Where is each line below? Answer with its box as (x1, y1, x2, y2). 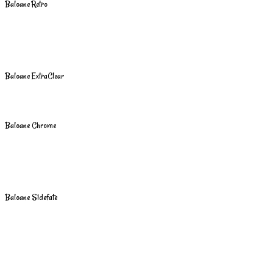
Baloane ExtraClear (5, 70, 64, 82)
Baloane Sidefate (5, 191, 57, 204)
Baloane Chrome (5, 119, 56, 131)
